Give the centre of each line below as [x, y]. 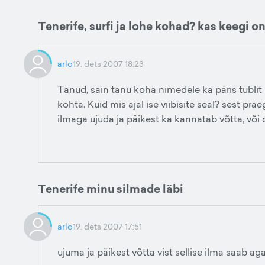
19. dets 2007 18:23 [108, 64]
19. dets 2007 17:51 [107, 226]
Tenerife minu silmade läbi [111, 189]
